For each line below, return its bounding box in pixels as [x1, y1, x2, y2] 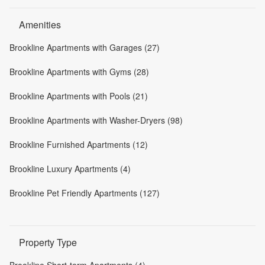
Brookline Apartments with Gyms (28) [9, 65, 149, 77]
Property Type [19, 235, 77, 249]
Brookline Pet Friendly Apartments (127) [9, 186, 160, 199]
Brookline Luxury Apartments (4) [9, 162, 131, 174]
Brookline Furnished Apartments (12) [9, 138, 148, 150]
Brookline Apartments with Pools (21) [9, 89, 148, 102]
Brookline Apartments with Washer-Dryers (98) [9, 114, 183, 126]
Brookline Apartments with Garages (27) [9, 41, 160, 53]
